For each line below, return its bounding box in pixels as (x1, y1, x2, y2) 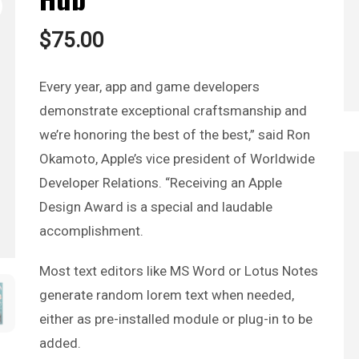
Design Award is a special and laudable (38, 198, 272, 215)
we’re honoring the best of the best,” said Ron (38, 126, 310, 143)
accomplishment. (38, 222, 143, 239)
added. (38, 334, 81, 351)
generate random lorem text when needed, (38, 286, 294, 303)
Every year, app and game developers (38, 78, 260, 95)
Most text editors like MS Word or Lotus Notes (38, 262, 318, 279)
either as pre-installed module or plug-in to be (38, 310, 313, 327)
